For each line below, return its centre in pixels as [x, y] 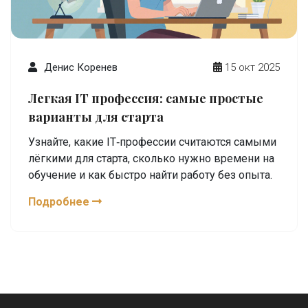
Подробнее [60, 202]
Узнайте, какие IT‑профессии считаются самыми [152, 142]
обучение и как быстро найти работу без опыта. [150, 175]
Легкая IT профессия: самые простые [146, 98]
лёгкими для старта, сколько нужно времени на [151, 158]
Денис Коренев [81, 67]
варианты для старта [96, 117]
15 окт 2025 [252, 67]
